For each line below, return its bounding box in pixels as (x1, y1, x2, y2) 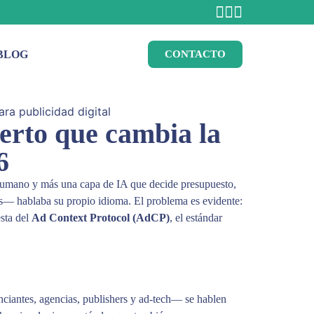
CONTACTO (165, 48, 226, 60)
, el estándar (170, 211, 222, 224)
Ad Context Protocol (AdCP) (32, 211, 170, 224)
